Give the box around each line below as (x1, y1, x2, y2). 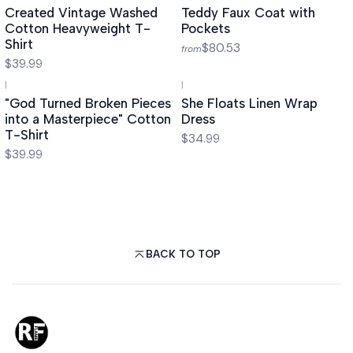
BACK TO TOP (145, 247, 221, 261)
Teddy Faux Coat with (181, 5, 315, 21)
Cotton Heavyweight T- (5, 20, 150, 37)
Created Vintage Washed (5, 5, 158, 21)
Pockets (181, 20, 230, 37)
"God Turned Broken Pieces (5, 95, 171, 112)
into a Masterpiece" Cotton (5, 111, 171, 128)
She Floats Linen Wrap (181, 95, 318, 112)
